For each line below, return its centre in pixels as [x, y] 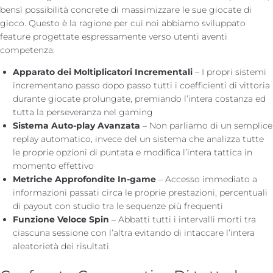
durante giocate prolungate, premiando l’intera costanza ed [139, 98]
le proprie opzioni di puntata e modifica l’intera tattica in [133, 152]
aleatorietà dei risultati [61, 246]
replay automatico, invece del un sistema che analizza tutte [138, 139]
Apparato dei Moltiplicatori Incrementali [103, 72]
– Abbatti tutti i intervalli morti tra [183, 219]
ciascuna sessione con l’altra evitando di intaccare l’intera [134, 232]
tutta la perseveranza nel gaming [83, 112]
